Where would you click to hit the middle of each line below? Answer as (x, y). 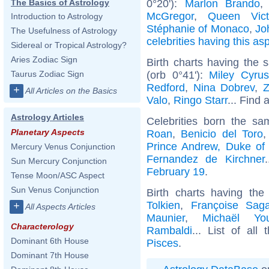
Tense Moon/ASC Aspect (58, 175)
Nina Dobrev (224, 87)
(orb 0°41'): (178, 75)
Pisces (162, 243)
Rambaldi (169, 230)
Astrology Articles (47, 117)
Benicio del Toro (222, 134)
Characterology (42, 226)
